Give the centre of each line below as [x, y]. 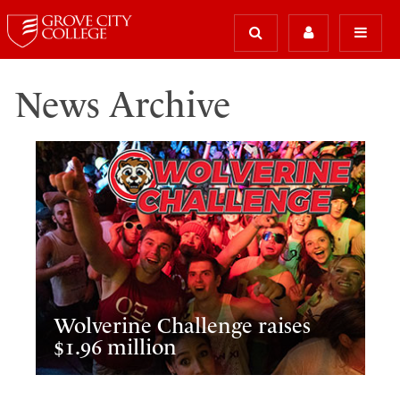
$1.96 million [116, 347]
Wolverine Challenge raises [183, 325]
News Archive [122, 105]
